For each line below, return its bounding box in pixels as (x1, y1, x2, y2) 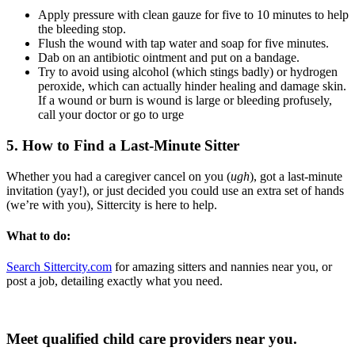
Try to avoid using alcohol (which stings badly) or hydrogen (38, 65, 338, 79)
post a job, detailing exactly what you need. (6, 274, 223, 288)
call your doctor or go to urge (38, 108, 184, 122)
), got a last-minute (250, 169, 342, 183)
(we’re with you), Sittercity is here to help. (6, 197, 217, 212)
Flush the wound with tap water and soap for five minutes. (38, 36, 329, 51)
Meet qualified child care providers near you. (6, 330, 297, 348)
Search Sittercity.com (6, 260, 112, 274)
